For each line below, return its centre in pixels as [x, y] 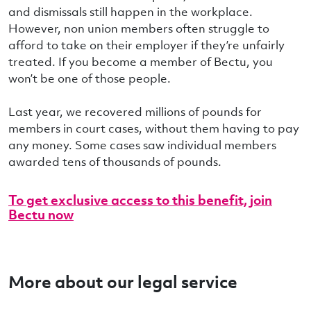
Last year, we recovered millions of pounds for [135, 111]
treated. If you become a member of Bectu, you [141, 61]
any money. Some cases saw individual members [142, 145]
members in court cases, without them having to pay [154, 128]
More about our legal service [123, 281]
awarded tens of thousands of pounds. [115, 161]
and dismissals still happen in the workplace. [131, 11]
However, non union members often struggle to [139, 28]
